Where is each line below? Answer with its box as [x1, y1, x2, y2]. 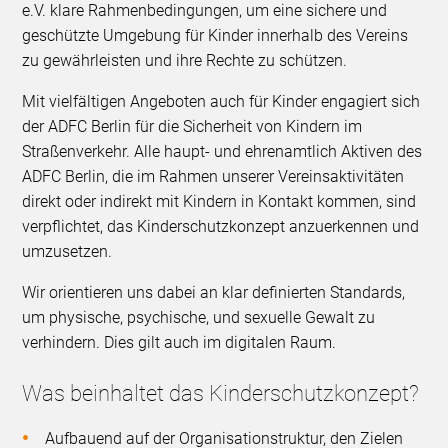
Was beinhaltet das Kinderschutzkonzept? [22, 381, 420, 407]
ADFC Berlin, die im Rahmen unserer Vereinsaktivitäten [22, 167, 405, 187]
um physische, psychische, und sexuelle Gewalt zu [22, 308, 376, 328]
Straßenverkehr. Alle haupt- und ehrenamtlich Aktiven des [22, 142, 423, 162]
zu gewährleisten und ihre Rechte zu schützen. [22, 51, 352, 71]
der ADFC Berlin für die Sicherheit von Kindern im [22, 117, 363, 137]
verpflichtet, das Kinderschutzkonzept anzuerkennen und [22, 217, 420, 237]
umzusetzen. [22, 242, 117, 262]
